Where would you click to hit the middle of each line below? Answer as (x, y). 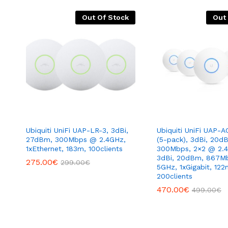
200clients (174, 176)
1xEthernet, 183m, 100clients (74, 149)
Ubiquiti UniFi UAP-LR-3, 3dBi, (77, 131)
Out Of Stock (105, 17)
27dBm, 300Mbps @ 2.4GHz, (76, 140)
